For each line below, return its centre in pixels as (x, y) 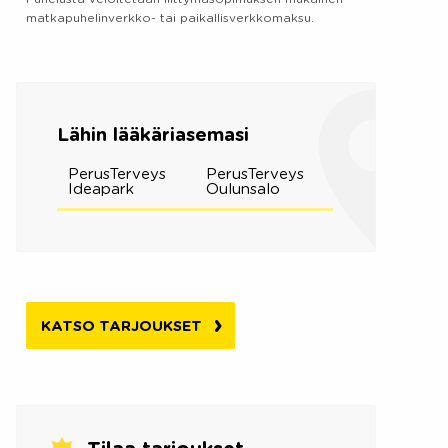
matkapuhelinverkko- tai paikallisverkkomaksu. (170, 17)
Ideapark (101, 189)
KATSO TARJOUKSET (122, 326)
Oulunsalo (243, 189)
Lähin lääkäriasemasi (153, 135)
